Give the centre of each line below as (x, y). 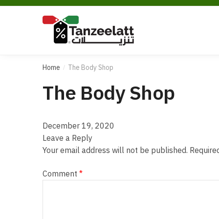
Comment (61, 173)
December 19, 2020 (78, 126)
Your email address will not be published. (115, 150)
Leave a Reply (67, 138)
